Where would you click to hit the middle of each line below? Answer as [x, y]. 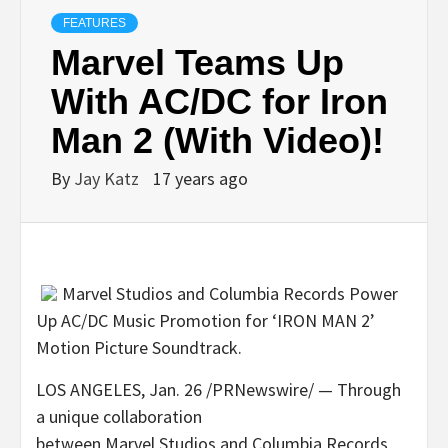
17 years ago [200, 178]
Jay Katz [108, 178]
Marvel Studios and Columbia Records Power [230, 293]
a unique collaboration [119, 416]
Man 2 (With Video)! [217, 140]
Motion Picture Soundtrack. [139, 347]
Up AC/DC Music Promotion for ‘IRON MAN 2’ [205, 320]
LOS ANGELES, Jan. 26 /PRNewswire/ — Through [218, 389]
